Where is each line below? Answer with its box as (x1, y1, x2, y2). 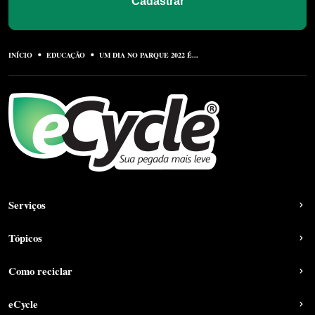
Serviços (8, 196, 46, 212)
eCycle (8, 295, 38, 311)
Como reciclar (8, 262, 72, 278)
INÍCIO (8, 49, 32, 60)
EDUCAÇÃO (46, 49, 85, 60)
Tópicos (8, 229, 42, 245)
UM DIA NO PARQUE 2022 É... (99, 49, 198, 60)
